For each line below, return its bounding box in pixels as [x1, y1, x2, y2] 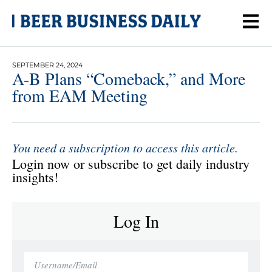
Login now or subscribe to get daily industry [12, 154, 250, 172]
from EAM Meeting [12, 83, 148, 107]
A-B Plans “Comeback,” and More [12, 66, 245, 90]
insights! [12, 168, 58, 186]
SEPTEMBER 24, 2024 [12, 60, 83, 69]
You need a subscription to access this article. [12, 139, 238, 155]
